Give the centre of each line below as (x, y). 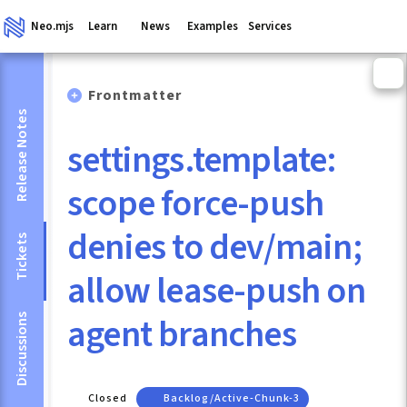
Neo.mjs (52, 26)
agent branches (182, 334)
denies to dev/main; (214, 247)
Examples (212, 26)
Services (270, 26)
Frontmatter (135, 96)
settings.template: (202, 160)
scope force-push (196, 203)
